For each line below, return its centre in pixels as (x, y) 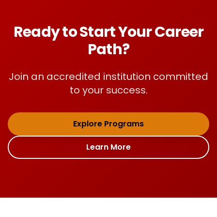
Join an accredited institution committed (108, 77)
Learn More (108, 147)
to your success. (108, 90)
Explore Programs (108, 124)
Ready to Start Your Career (108, 32)
